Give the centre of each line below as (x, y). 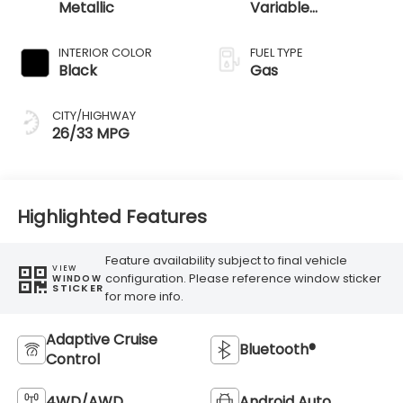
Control (72, 360)
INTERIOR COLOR (105, 53)
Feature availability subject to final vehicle (227, 260)
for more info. (145, 296)
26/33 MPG (90, 134)
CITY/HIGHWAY (94, 116)
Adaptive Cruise (101, 340)
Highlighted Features (112, 216)
